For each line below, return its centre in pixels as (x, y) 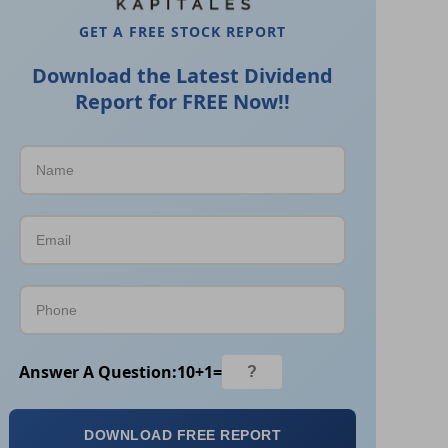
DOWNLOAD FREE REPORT (183, 435)
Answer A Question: (98, 371)
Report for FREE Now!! (183, 102)
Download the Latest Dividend (183, 76)
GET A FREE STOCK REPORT (183, 32)
